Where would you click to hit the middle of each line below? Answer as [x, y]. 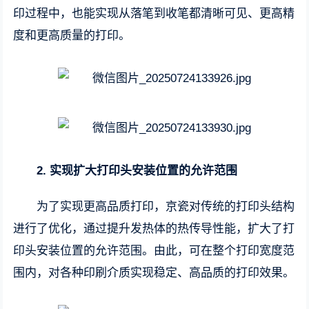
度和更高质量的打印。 [72, 36]
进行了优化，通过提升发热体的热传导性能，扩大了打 [154, 229]
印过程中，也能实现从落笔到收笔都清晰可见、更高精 [154, 13]
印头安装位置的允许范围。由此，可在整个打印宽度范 [154, 251]
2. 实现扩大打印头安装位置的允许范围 [137, 171]
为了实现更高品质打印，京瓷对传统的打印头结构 [166, 207]
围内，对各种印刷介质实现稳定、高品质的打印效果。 [154, 273]
